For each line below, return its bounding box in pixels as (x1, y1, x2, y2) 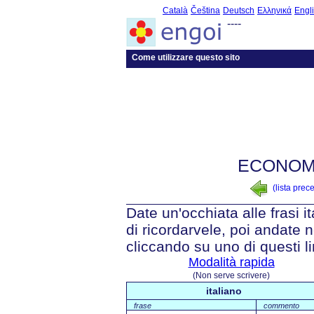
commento (264, 301, 299, 310)
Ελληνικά (257, 6, 292, 15)
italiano (205, 285, 242, 296)
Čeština (191, 6, 220, 15)
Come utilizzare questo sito (132, 53, 240, 62)
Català (163, 6, 188, 15)
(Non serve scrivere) (193, 270, 270, 280)
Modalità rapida (188, 254, 275, 269)
